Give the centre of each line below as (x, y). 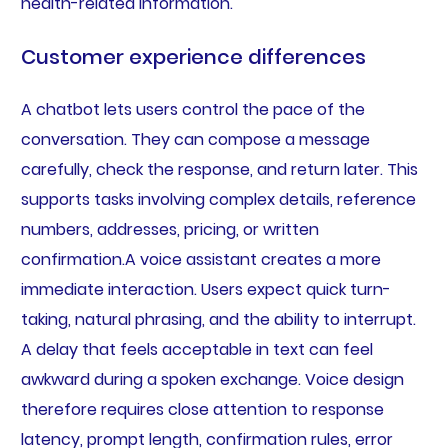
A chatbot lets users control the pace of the (192, 110)
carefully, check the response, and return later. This (219, 170)
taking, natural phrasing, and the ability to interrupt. (218, 320)
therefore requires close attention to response (202, 410)
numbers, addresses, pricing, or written (169, 230)
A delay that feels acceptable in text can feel (196, 350)
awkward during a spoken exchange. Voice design (212, 380)
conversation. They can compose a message (195, 140)
